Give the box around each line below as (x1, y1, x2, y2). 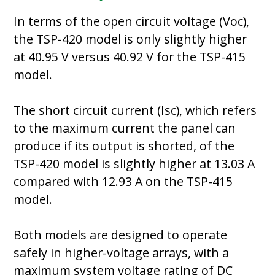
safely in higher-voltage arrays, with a (14, 244, 230, 261)
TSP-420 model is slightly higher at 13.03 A (14, 155, 255, 172)
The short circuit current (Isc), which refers (14, 101, 257, 118)
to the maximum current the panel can (14, 119, 236, 136)
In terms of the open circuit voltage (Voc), (14, 12, 250, 29)
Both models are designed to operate (14, 226, 228, 243)
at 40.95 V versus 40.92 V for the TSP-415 (14, 48, 246, 65)
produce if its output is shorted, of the (14, 137, 235, 154)
